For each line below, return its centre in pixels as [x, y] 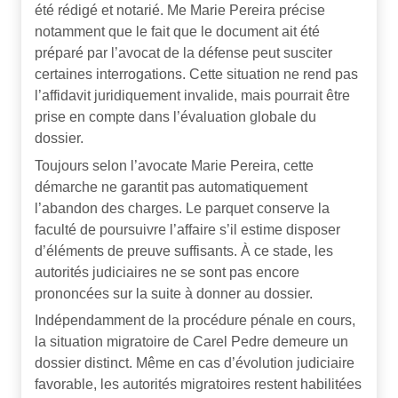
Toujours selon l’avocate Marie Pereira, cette [174, 165]
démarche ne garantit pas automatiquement [171, 187]
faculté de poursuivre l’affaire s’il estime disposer [187, 229]
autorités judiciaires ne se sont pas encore [167, 272]
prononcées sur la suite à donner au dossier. [174, 293]
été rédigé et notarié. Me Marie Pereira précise [180, 11]
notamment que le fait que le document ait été [177, 32]
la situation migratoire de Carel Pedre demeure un [191, 341]
